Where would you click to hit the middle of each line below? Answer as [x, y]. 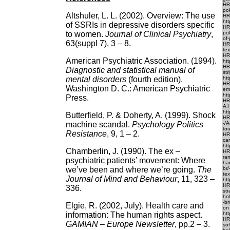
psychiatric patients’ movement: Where [136, 160]
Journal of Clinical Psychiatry [158, 34]
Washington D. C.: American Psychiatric [138, 89]
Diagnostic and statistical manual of [130, 70]
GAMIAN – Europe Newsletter [120, 224]
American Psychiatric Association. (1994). [141, 61]
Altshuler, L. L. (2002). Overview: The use [140, 16]
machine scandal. [99, 124]
